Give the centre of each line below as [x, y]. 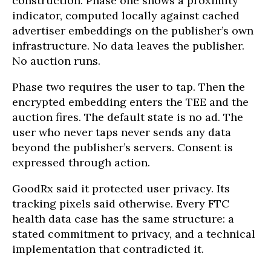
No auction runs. [56, 60]
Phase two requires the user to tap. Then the [129, 87]
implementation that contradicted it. [108, 249]
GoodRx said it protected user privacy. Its [121, 188]
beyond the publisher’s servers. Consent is [122, 147]
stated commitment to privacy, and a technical [134, 233]
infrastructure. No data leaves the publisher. [128, 45]
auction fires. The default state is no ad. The [128, 117]
